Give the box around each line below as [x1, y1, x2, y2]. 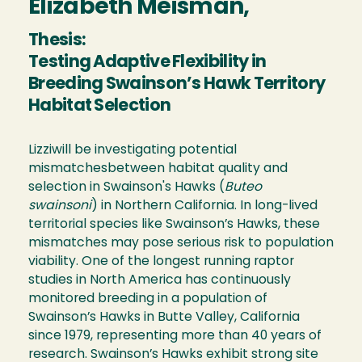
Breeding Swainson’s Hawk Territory [28, 76, 326, 93]
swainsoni [28, 200, 91, 213]
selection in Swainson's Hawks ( [28, 181, 225, 194]
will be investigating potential [52, 144, 237, 157]
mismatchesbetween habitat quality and [28, 162, 288, 175]
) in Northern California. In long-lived [91, 200, 318, 213]
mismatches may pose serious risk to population [28, 237, 334, 250]
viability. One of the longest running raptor [28, 255, 294, 268]
